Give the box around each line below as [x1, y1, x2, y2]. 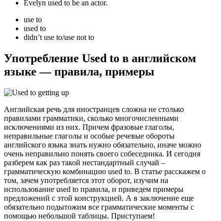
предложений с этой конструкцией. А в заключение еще [4, 193, 194, 202]
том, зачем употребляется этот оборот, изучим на [4, 176, 168, 184]
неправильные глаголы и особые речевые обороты [4, 131, 175, 140]
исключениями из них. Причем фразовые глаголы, [4, 122, 174, 131]
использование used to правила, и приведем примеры [4, 184, 184, 193]
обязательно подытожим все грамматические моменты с [4, 202, 194, 211]
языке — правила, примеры [4, 65, 154, 78]
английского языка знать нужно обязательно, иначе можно [4, 140, 201, 149]
